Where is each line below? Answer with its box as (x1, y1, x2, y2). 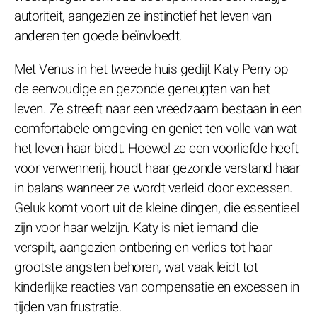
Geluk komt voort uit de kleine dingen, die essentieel (14, 197, 299, 218)
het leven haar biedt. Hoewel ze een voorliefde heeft (14, 138, 298, 158)
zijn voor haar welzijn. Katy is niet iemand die (14, 217, 258, 238)
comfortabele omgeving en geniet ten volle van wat (14, 118, 297, 139)
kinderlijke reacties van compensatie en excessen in (14, 277, 299, 297)
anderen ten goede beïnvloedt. (14, 25, 183, 46)
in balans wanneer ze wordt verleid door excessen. (14, 178, 293, 198)
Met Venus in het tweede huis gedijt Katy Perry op (14, 59, 289, 79)
